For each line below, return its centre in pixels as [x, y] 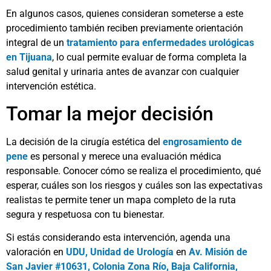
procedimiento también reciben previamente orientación [125, 28]
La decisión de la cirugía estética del [84, 142]
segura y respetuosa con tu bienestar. [85, 214]
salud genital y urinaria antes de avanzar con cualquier [122, 71]
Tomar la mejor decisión [110, 113]
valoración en [36, 252]
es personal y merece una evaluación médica [125, 156]
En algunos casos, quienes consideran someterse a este [125, 13]
